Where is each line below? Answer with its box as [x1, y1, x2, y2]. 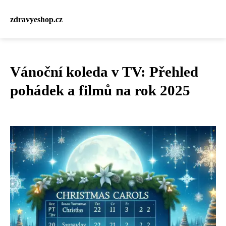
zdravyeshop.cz [10, 15, 63, 24]
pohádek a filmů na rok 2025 [10, 82, 190, 98]
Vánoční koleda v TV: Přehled [10, 64, 198, 80]
